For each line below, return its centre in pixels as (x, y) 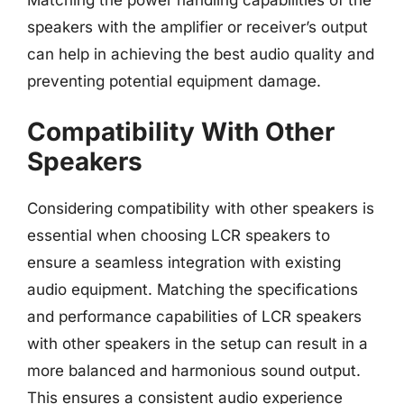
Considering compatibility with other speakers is (201, 208)
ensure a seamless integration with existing (184, 262)
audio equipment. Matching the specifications (193, 289)
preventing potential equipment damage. (174, 81)
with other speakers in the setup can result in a (197, 344)
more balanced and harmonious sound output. (194, 371)
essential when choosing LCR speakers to (179, 235)
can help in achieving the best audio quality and (201, 54)
